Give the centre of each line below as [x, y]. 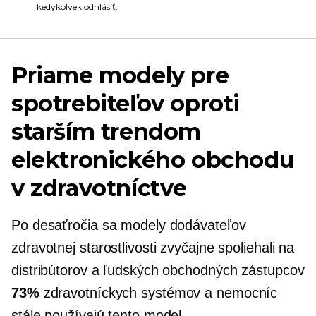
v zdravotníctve [99, 188]
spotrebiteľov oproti [126, 103]
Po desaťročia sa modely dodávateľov [129, 225]
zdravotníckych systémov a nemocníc [158, 293]
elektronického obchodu [153, 160]
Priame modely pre [120, 75]
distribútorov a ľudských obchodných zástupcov [158, 270]
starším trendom [106, 132]
